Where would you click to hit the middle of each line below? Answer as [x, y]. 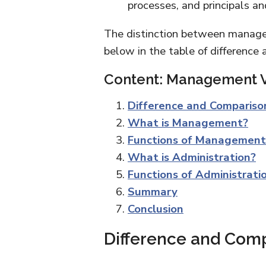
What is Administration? [192, 157]
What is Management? [188, 123]
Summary [153, 192]
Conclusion [156, 209]
